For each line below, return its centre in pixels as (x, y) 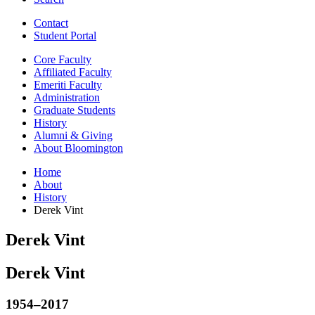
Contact (51, 22)
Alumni (52, 135)
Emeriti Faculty (68, 84)
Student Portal (65, 35)
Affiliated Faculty (73, 72)
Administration (67, 97)
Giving (96, 135)
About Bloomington (78, 148)
